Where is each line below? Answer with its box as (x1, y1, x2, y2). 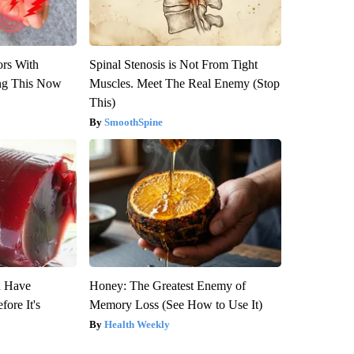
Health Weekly (104, 318, 170, 330)
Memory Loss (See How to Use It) (88, 297, 262, 311)
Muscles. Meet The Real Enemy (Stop (88, 76, 280, 90)
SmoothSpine (104, 115, 163, 128)
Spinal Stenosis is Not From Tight (88, 57, 258, 71)
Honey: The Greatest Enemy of (88, 278, 246, 292)
